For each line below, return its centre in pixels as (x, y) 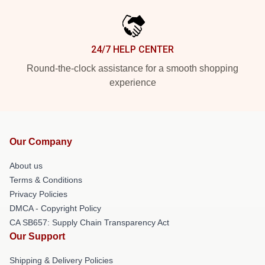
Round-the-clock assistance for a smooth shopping (132, 68)
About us (26, 165)
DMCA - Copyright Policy (55, 208)
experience (132, 82)
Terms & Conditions (46, 180)
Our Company (41, 141)
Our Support (37, 236)
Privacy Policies (38, 194)
